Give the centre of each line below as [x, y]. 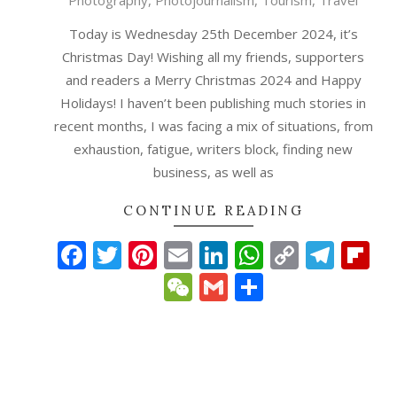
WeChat [244, 287]
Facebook [148, 255]
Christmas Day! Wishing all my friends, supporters [213, 57]
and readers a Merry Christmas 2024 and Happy [213, 80]
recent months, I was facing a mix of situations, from [213, 126]
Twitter [168, 255]
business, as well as [213, 172]
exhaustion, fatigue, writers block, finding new [213, 149]
